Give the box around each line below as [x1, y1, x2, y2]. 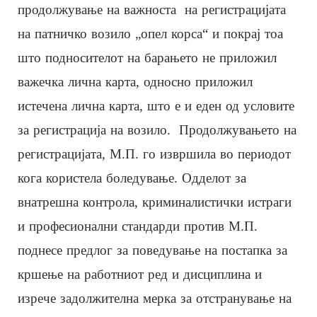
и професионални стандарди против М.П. [18, 218, 258, 234]
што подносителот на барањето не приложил [18, 50, 277, 65]
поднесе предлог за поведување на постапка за [18, 242, 287, 258]
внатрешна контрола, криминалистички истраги [18, 194, 292, 209]
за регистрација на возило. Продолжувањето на [18, 122, 296, 137]
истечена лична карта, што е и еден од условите [18, 98, 294, 113]
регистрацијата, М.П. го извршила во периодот [18, 146, 291, 161]
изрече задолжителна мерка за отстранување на [18, 290, 292, 306]
